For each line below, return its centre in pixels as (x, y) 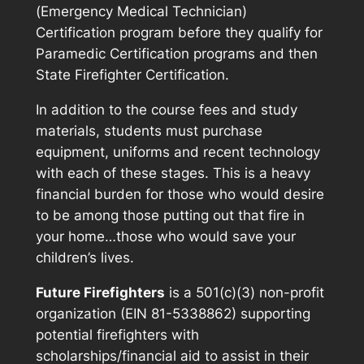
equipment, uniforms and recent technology (178, 152)
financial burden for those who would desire (180, 194)
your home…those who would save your (165, 236)
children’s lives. (84, 257)
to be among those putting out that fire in (170, 215)
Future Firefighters (100, 292)
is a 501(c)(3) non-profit (244, 292)
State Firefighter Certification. (132, 74)
